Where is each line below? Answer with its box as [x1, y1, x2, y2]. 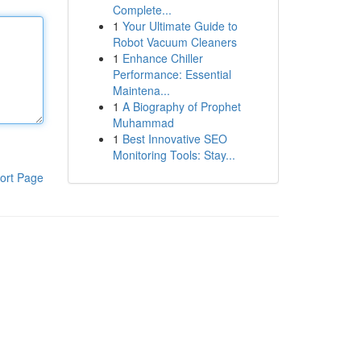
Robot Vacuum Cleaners [112, 34, 237, 50]
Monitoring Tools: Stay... [112, 147, 235, 163]
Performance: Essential [112, 66, 231, 82]
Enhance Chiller [122, 50, 203, 66]
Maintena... [112, 82, 170, 98]
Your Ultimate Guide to [122, 18, 238, 34]
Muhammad [112, 114, 174, 131]
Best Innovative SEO [122, 131, 227, 147]
